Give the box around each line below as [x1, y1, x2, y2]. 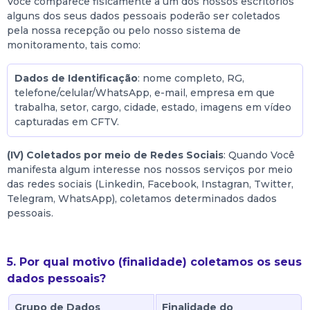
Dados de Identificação [15, 72, 138, 84]
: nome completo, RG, [138, 72, 244, 84]
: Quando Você [224, 149, 295, 161]
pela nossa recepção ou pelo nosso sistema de [7, 24, 241, 37]
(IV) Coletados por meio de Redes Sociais [7, 149, 224, 161]
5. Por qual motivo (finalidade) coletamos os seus [7, 255, 302, 268]
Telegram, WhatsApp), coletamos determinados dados [7, 192, 277, 205]
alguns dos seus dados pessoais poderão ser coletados [7, 10, 280, 22]
